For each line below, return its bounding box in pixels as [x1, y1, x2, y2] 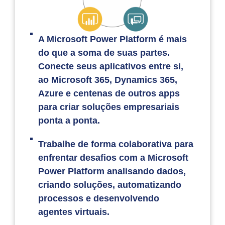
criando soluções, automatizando [38, 179, 182, 190]
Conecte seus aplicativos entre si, [38, 61, 184, 71]
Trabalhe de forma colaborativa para [38, 139, 194, 149]
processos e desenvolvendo [38, 193, 160, 203]
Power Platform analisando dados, [38, 166, 186, 176]
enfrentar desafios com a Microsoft [38, 152, 189, 163]
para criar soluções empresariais [38, 101, 180, 112]
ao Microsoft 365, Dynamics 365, [38, 74, 178, 85]
